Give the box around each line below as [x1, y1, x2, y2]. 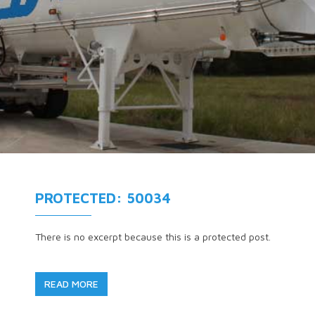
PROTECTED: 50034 [35, 190, 171, 206]
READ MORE [44, 278, 98, 290]
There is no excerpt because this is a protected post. [35, 231, 271, 243]
